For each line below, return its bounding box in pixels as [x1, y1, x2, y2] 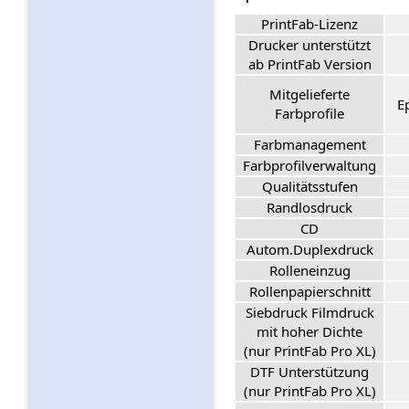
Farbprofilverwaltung [243, 156, 376, 175]
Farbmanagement [253, 135, 366, 154]
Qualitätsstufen [261, 177, 358, 196]
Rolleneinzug [268, 261, 351, 280]
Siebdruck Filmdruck [245, 303, 374, 322]
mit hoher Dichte [257, 322, 362, 341]
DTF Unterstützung [250, 362, 369, 382]
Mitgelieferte [269, 85, 350, 104]
